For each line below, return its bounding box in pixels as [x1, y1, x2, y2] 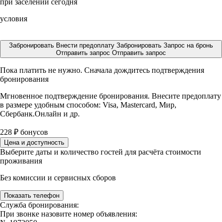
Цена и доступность [4, 139, 64, 146]
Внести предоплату [56, 42, 116, 49]
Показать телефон [4, 192, 59, 199]
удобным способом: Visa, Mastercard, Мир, [34, 101, 176, 109]
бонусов [18, 128, 48, 136]
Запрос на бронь [164, 42, 213, 49]
